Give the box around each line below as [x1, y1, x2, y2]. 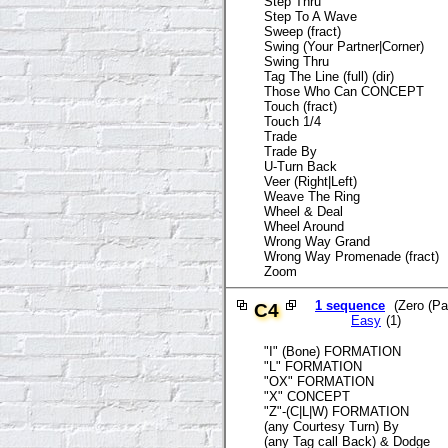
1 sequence [315, 297, 385, 313]
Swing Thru [264, 53, 329, 69]
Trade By [264, 143, 317, 159]
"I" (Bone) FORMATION [264, 343, 401, 359]
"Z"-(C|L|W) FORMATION [264, 403, 409, 419]
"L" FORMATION [264, 358, 362, 374]
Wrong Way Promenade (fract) [264, 248, 439, 264]
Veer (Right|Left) [264, 173, 357, 189]
